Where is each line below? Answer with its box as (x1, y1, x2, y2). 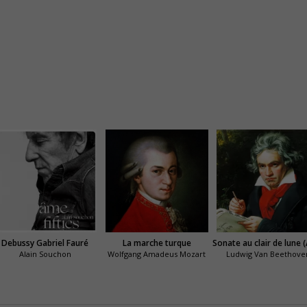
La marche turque (122, 237, 191, 249)
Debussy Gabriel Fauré (1, 237, 89, 249)
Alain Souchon (19, 249, 71, 260)
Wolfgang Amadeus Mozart (108, 249, 206, 260)
